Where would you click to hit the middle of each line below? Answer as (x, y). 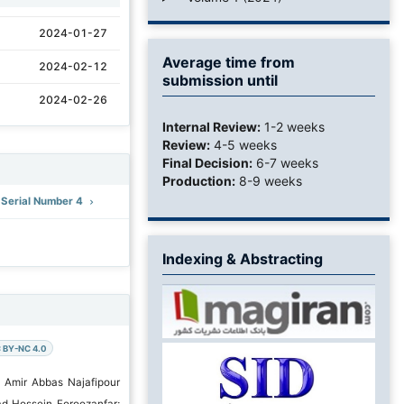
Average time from (229, 62)
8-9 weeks (269, 180)
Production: (199, 180)
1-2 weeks (293, 126)
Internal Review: (211, 126)
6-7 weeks (285, 162)
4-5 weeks (243, 144)
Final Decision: (207, 162)
